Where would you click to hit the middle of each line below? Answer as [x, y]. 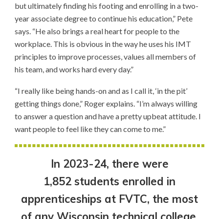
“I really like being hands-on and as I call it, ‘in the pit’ [101, 90]
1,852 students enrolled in [109, 181]
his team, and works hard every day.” [74, 69]
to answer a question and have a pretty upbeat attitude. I [108, 116]
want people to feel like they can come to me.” [90, 129]
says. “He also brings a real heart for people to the [97, 31]
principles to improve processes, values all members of [105, 56]
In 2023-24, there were [109, 164]
